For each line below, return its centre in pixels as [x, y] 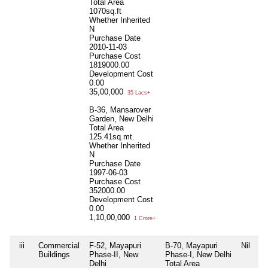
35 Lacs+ [138, 92]
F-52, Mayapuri [115, 245]
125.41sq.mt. [112, 136]
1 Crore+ [144, 218]
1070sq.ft [105, 11]
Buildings [54, 254]
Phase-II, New [114, 254]
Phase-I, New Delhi [198, 254]
